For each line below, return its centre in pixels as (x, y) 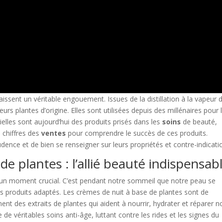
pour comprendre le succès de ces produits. (137, 133)
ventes (54, 133)
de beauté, (199, 121)
